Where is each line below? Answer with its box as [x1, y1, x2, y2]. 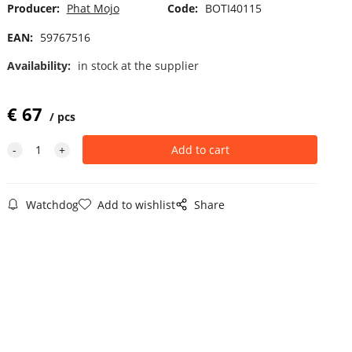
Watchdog [25, 196, 79, 212]
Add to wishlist [97, 196, 175, 212]
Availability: [6, 57, 74, 73]
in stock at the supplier [77, 57, 199, 73]
